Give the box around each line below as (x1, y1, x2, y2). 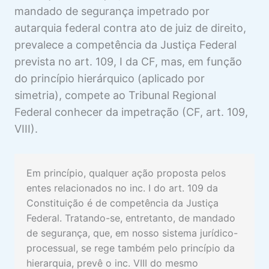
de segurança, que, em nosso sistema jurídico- (26, 227, 238, 240)
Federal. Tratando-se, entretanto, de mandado (26, 212, 235, 225)
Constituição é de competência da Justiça (26, 197, 219, 210)
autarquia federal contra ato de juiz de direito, (14, 22, 246, 35)
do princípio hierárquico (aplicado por (14, 72, 205, 85)
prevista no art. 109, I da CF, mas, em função (14, 55, 242, 68)
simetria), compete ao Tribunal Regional (14, 89, 216, 102)
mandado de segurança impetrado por (14, 5, 210, 18)
